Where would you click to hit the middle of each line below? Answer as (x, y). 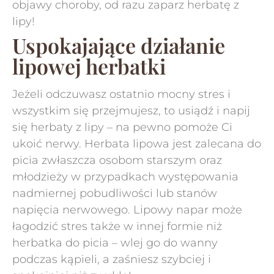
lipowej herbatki (89, 66)
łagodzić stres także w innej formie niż (117, 226)
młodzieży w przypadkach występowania (125, 177)
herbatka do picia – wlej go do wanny (115, 243)
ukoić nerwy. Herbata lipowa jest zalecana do (137, 144)
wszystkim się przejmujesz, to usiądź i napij (131, 111)
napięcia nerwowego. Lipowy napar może (127, 210)
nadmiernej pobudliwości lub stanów (115, 193)
